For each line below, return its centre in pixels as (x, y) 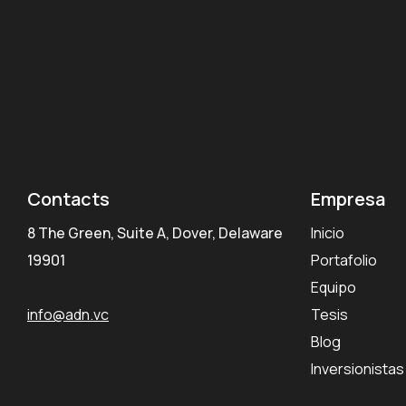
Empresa (348, 198)
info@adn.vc (68, 314)
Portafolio (344, 260)
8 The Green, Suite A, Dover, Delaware (155, 232)
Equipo (334, 287)
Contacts (68, 198)
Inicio (328, 232)
